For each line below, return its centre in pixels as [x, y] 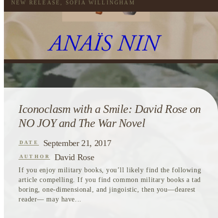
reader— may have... [50, 199]
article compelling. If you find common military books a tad [110, 180]
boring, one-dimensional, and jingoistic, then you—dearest [107, 189]
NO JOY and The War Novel [82, 123]
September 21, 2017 [77, 143]
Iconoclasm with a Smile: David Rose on [110, 109]
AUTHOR [35, 157]
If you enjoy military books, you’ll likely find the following [110, 170]
